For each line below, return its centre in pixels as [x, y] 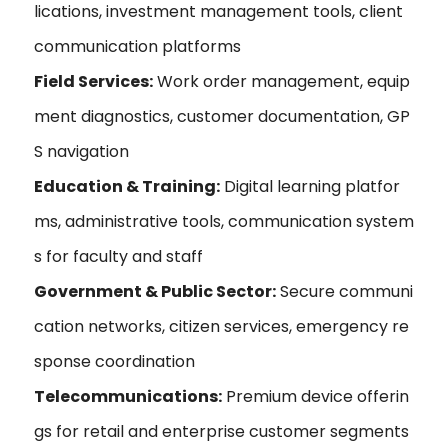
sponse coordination [114, 361]
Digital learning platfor [310, 186]
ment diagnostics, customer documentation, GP [222, 116]
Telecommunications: [128, 396]
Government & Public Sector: [155, 291]
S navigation [81, 151]
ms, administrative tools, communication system [224, 221]
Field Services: [93, 81]
